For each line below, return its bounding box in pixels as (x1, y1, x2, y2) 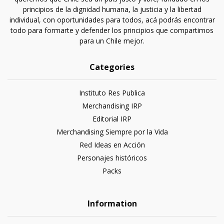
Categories (89, 61, 134, 72)
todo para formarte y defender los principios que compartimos (10, 25, 213, 35)
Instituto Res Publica (79, 88, 145, 97)
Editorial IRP (92, 114, 131, 123)
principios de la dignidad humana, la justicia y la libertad (22, 4, 201, 14)
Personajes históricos (77, 153, 147, 162)
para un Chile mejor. (79, 36, 144, 45)
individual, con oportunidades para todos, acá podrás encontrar (9, 15, 215, 24)
